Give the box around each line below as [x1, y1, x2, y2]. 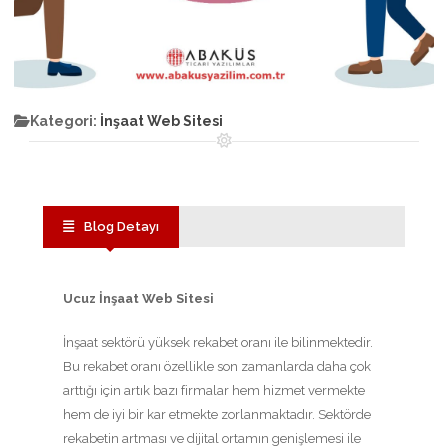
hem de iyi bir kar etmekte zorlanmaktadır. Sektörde [63, 407, 371, 423]
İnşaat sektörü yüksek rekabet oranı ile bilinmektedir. [63, 335, 373, 351]
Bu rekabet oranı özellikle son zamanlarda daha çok [63, 359, 371, 375]
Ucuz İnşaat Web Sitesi [63, 291, 214, 307]
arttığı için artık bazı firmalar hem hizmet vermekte [63, 383, 365, 399]
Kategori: [30, 112, 100, 129]
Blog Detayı [84, 219, 159, 235]
